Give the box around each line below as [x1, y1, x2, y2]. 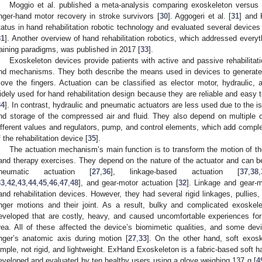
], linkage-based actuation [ [111, 167, 240, 177]
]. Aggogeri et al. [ [167, 12, 232, 21]
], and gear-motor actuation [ [78, 178, 178, 188]
